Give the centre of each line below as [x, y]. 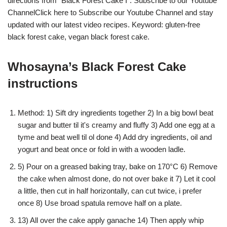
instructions [43, 83]
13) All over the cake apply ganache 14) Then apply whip [111, 220]
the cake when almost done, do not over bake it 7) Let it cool [117, 178]
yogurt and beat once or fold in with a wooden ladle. [102, 149]
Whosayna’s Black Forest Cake [97, 66]
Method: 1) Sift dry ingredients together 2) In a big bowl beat [116, 112]
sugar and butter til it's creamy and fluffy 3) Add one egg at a [116, 125]
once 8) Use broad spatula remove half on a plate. [100, 203]
